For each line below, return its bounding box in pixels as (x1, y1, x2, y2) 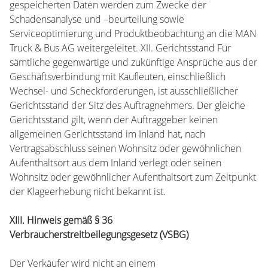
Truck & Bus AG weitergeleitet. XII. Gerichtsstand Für (10, 41, 231, 54)
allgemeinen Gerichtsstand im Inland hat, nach (10, 127, 205, 141)
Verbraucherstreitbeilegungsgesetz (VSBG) (10, 228, 188, 241)
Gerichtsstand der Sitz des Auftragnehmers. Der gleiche (10, 99, 245, 112)
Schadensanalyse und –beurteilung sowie (10, 13, 184, 26)
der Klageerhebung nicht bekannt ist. (10, 185, 166, 198)
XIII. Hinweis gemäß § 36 (10, 214, 112, 227)
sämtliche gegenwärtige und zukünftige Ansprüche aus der (10, 56, 257, 69)
